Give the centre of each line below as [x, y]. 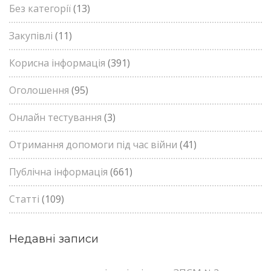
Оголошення [39, 90]
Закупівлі [31, 36]
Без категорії [40, 8]
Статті [24, 199]
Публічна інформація [58, 172]
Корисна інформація [57, 63]
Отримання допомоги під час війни [93, 145]
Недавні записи [54, 239]
